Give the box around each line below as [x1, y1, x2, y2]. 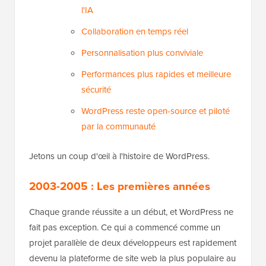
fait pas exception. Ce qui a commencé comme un [29, 221, 220, 235]
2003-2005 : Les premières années [29, 178, 210, 195]
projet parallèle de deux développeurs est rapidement [29, 236, 236, 250]
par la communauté [81, 120, 156, 134]
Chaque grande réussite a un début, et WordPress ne [29, 205, 233, 219]
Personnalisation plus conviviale [81, 46, 203, 60]
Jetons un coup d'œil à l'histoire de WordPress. [29, 150, 210, 163]
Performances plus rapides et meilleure [81, 68, 231, 81]
